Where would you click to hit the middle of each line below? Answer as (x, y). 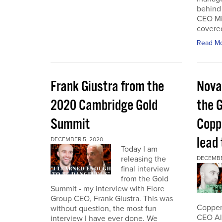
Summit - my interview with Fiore (108, 189)
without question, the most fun (104, 209)
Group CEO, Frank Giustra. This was (112, 199)
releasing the (143, 159)
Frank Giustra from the (107, 87)
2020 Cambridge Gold (104, 106)
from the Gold (144, 179)
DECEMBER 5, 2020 (77, 139)
